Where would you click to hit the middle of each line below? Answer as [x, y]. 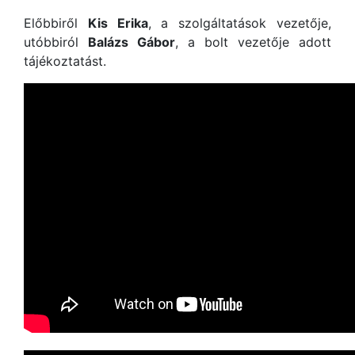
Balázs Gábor [132, 42]
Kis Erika [118, 23]
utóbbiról [56, 42]
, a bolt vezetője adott [253, 42]
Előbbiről [56, 23]
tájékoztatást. [65, 61]
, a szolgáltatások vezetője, [240, 23]
